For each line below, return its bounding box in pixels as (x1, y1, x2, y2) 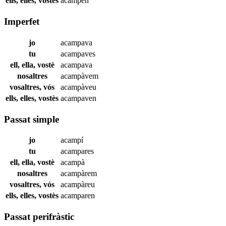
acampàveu (61, 82, 96, 91)
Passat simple (4, 114, 59, 125)
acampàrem (61, 169, 97, 178)
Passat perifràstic (4, 211, 74, 222)
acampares (61, 147, 94, 156)
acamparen (61, 191, 95, 200)
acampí (61, 136, 83, 145)
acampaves (61, 49, 95, 58)
